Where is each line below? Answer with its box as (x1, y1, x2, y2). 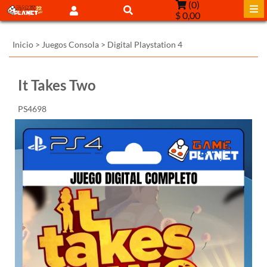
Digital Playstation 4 (107, 39, 182, 49)
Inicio (13, 39, 33, 49)
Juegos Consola (42, 39, 99, 49)
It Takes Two (18, 76, 96, 94)
